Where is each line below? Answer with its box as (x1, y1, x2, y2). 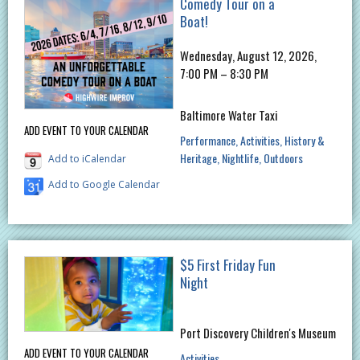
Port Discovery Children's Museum (179, 323, 336, 342)
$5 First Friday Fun (179, 254, 276, 275)
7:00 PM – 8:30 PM (179, 63, 268, 82)
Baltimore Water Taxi (179, 105, 278, 124)
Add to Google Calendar (48, 177, 160, 191)
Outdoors (263, 149, 303, 166)
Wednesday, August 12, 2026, (179, 46, 317, 64)
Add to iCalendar (48, 151, 126, 166)
